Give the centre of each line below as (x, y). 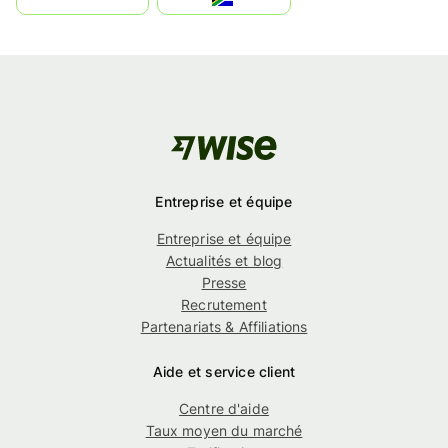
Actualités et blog (224, 260)
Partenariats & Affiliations (224, 326)
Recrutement (224, 304)
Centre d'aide (224, 408)
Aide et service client (224, 371)
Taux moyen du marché (224, 430)
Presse (224, 282)
